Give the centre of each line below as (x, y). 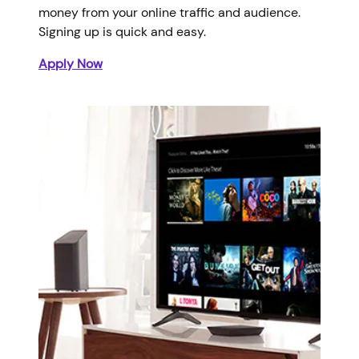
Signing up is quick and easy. (124, 31)
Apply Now (71, 63)
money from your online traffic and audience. (169, 12)
